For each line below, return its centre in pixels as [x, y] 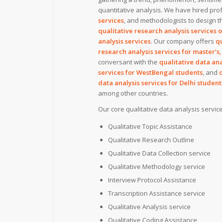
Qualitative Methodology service [157, 167]
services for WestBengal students [150, 73]
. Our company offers [183, 41]
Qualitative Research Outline [151, 140]
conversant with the [129, 62]
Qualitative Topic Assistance [150, 127]
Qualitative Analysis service [149, 207]
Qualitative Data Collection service [159, 153]
